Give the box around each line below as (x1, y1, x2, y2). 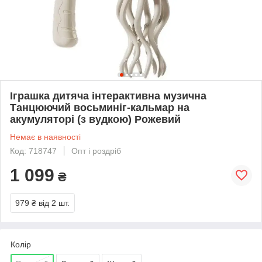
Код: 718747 (10, 146, 57, 156)
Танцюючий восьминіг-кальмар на (10, 101, 189, 113)
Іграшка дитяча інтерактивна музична (10, 89, 206, 102)
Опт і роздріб (71, 146, 121, 156)
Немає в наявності (10, 132, 81, 142)
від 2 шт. (39, 198, 70, 208)
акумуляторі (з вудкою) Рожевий (10, 113, 181, 125)
